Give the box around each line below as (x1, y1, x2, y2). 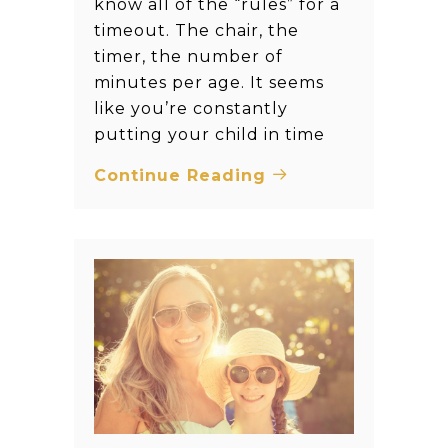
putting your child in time (94, 124, 325, 144)
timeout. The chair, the (94, 20, 299, 40)
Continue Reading (94, 165, 272, 185)
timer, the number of (94, 46, 283, 66)
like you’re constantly (94, 98, 288, 118)
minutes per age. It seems (94, 72, 324, 92)
